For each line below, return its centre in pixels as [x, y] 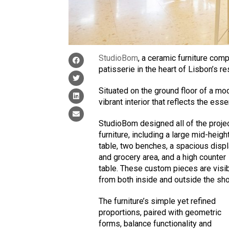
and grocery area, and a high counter [163, 157]
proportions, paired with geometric [160, 212]
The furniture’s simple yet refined [157, 201]
